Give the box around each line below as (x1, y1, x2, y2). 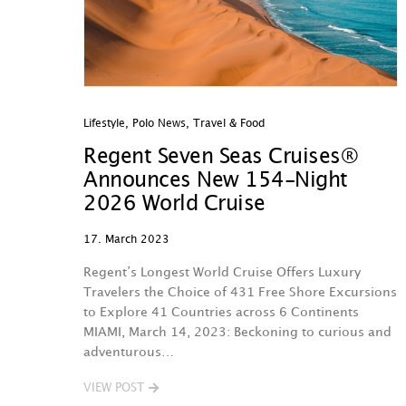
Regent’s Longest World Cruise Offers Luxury (83, 266, 361, 278)
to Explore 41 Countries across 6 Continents (83, 306, 359, 318)
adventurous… (83, 346, 174, 358)
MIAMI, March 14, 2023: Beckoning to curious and (83, 326, 391, 338)
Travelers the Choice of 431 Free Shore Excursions (83, 286, 397, 298)
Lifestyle (83, 119, 125, 129)
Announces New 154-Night (83, 171, 348, 190)
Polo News (132, 119, 186, 129)
